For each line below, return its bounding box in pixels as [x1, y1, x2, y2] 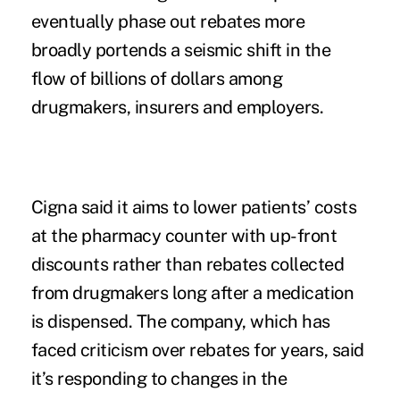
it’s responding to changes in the [30, 368, 287, 390]
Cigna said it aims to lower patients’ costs [30, 196, 357, 219]
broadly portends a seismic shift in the [30, 39, 331, 62]
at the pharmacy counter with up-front [30, 225, 337, 247]
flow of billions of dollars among [30, 68, 283, 90]
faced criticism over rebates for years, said [30, 339, 364, 362]
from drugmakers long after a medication [30, 282, 354, 304]
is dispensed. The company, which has [30, 311, 330, 333]
